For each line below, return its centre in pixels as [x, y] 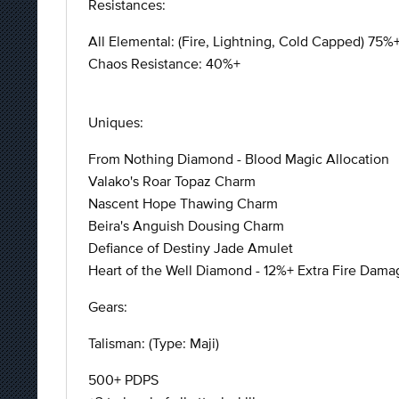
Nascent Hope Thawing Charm [183, 203]
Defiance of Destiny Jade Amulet [191, 248]
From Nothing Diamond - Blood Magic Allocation [239, 159]
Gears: [108, 306]
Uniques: [116, 122]
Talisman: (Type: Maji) [154, 343]
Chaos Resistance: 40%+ [164, 63]
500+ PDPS [123, 379]
